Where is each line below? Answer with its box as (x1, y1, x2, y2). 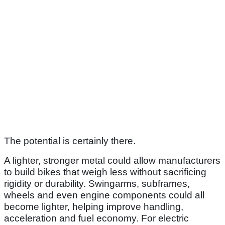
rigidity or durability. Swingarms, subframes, (4, 178, 190, 189)
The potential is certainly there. (4, 136, 136, 147)
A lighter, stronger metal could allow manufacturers (4, 155, 220, 166)
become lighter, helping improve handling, (4, 201, 183, 212)
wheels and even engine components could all (4, 190, 204, 201)
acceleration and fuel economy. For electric (4, 213, 189, 224)
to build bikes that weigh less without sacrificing (4, 167, 206, 178)
